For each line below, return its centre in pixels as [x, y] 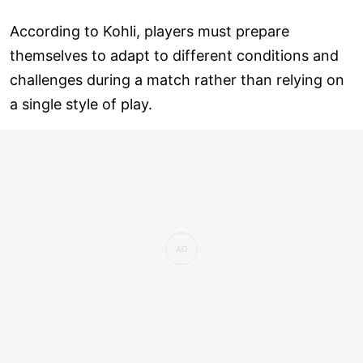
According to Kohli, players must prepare [149, 31]
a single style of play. [81, 104]
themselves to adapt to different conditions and [174, 55]
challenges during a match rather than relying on [177, 79]
